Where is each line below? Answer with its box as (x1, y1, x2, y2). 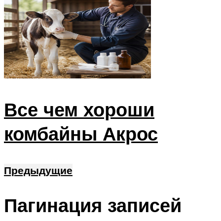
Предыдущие (4, 163, 73, 177)
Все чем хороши (4, 97, 154, 121)
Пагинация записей (4, 192, 182, 217)
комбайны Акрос (4, 121, 158, 146)
